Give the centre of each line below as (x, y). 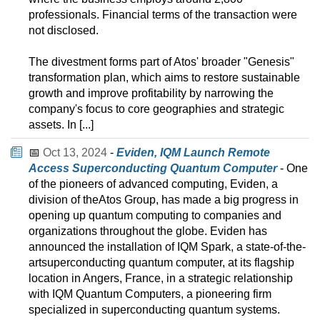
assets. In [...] (61, 125)
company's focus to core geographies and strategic (156, 109)
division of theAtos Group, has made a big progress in (164, 200)
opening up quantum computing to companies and (155, 216)
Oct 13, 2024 (75, 153)
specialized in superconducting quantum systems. (154, 310)
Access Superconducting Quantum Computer (153, 169)
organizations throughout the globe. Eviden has (148, 231)
